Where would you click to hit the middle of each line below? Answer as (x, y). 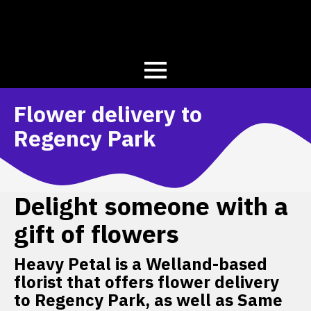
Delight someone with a (151, 206)
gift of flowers (96, 234)
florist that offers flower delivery (146, 282)
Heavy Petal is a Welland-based (141, 264)
